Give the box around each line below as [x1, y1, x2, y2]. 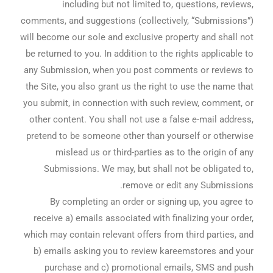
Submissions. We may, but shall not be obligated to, [43, 163, 253, 175]
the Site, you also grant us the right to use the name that [25, 81, 253, 93]
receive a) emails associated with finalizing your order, [33, 213, 253, 224]
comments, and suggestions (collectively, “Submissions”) [20, 15, 253, 27]
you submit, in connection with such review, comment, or [23, 97, 253, 109]
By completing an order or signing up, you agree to [49, 196, 253, 208]
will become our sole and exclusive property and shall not [19, 32, 253, 43]
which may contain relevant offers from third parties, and [23, 229, 253, 241]
